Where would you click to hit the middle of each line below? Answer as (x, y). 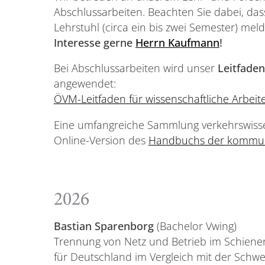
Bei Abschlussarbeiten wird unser (135, 68)
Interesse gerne (94, 42)
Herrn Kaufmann (177, 42)
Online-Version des (101, 140)
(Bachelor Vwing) (195, 226)
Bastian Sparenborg (104, 226)
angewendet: (85, 84)
